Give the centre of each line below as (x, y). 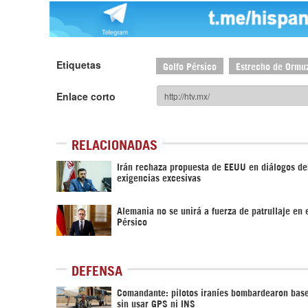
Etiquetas (79, 65)
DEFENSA (97, 270)
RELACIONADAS (114, 144)
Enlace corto (86, 97)
